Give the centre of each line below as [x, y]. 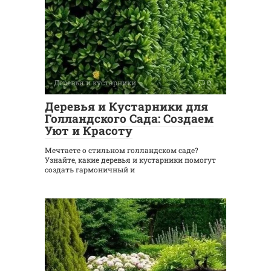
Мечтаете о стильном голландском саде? [122, 150]
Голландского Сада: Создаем [129, 119]
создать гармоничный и [90, 170]
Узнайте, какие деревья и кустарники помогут [130, 160]
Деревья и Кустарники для [126, 106]
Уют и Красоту [89, 131]
